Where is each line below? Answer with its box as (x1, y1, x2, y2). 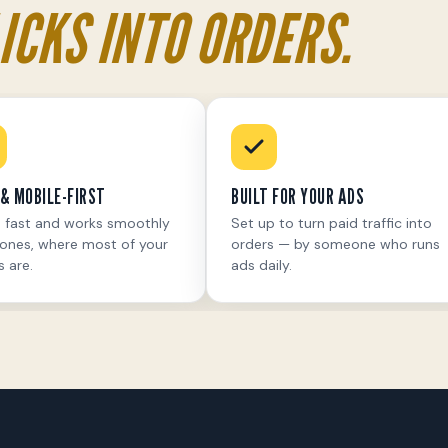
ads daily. (231, 255, 292, 274)
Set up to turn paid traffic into (231, 213, 432, 232)
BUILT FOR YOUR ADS (231, 182, 364, 209)
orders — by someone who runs (231, 234, 440, 253)
